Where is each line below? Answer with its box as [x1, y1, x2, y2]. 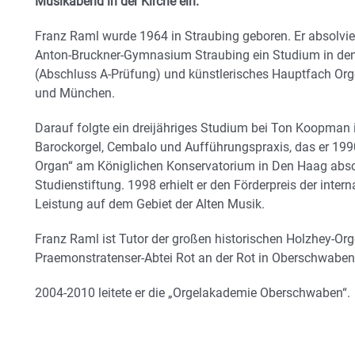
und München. [35, 85, 115, 101]
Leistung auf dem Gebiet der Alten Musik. [35, 196, 265, 212]
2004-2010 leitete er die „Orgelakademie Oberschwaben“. [35, 284, 350, 300]
